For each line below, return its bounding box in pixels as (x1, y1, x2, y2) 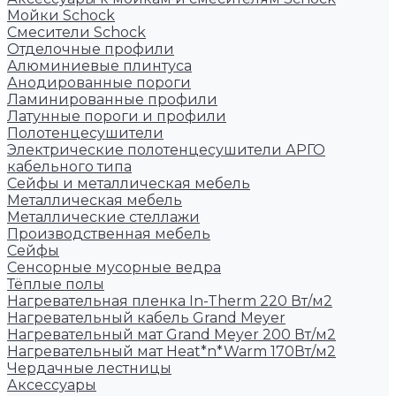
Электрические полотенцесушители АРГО (7, 141, 325, 158)
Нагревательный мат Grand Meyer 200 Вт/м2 (7, 326, 336, 343)
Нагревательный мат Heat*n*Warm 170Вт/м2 (7, 343, 336, 360)
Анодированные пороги (7, 74, 191, 91)
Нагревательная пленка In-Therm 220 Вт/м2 (7, 293, 332, 309)
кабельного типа (7, 158, 132, 175)
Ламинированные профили (7, 91, 217, 108)
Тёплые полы (7, 276, 104, 293)
